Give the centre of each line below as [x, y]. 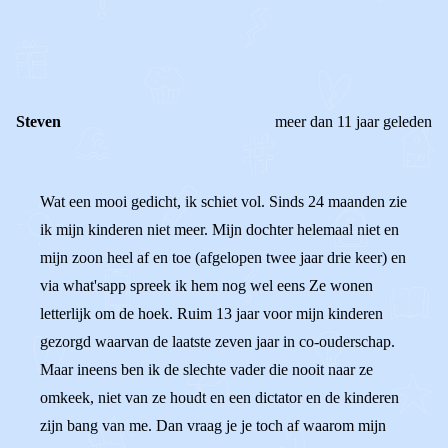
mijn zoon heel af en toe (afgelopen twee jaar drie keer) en [223, 257]
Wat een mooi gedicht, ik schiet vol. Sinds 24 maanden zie [223, 201]
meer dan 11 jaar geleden [353, 121]
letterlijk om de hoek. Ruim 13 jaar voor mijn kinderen [211, 313]
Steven [38, 121]
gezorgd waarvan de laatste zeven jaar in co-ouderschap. [217, 341]
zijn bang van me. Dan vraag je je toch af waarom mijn [213, 425]
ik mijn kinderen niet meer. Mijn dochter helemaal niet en [219, 229]
